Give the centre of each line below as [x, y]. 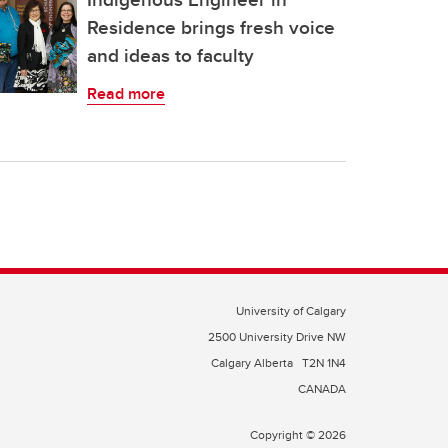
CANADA [322, 388]
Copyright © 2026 [298, 434]
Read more [126, 93]
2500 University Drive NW [277, 336]
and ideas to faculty [170, 55]
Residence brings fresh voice [211, 27]
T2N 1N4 [324, 362]
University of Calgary [291, 310]
